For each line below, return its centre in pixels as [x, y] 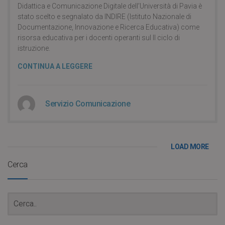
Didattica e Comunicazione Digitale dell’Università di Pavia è [110, 6]
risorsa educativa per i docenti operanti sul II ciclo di [99, 38]
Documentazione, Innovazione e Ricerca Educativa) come [108, 27]
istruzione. [34, 48]
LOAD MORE [190, 147]
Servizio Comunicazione [88, 104]
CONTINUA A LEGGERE [55, 66]
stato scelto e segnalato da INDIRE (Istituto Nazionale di [104, 17]
